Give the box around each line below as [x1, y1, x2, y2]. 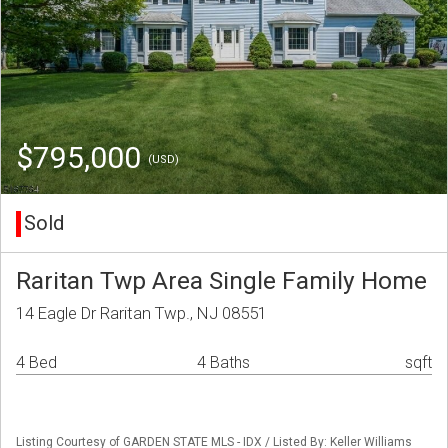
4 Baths [197, 353, 250, 373]
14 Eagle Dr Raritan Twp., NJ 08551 [16, 303, 267, 324]
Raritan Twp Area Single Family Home [16, 266, 427, 296]
